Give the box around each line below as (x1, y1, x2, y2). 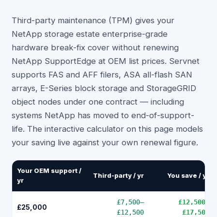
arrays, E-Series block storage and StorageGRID (12, 83, 196, 93)
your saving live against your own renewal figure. (12, 138, 198, 147)
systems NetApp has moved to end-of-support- (12, 110, 194, 120)
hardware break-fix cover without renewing (12, 43, 179, 52)
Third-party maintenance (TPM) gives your (12, 15, 174, 25)
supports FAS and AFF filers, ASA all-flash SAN (12, 70, 192, 79)
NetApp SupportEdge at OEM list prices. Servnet (12, 56, 200, 66)
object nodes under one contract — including (12, 97, 184, 107)
